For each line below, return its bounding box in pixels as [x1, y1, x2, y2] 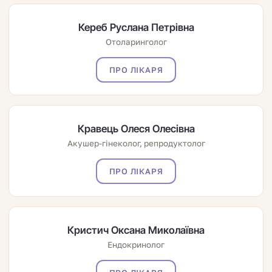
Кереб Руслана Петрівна [78, 21, 194, 33]
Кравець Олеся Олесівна [77, 122, 195, 135]
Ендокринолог [107, 240, 165, 250]
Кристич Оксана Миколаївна [67, 224, 205, 237]
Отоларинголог [105, 36, 167, 47]
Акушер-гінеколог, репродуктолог [67, 138, 205, 148]
